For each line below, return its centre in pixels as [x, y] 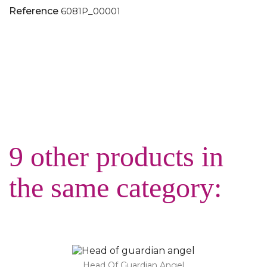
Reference [34, 11]
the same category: [115, 187]
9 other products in [116, 156]
